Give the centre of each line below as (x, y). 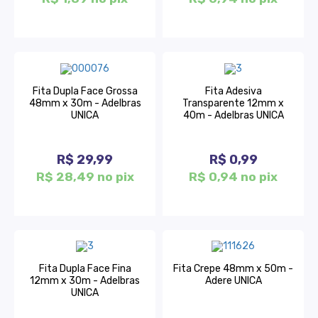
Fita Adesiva (233, 91)
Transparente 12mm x (233, 103)
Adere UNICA (233, 280)
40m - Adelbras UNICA (233, 115)
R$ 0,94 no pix (233, 176)
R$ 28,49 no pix (85, 176)
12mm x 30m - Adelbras (85, 280)
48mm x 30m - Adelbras (85, 103)
